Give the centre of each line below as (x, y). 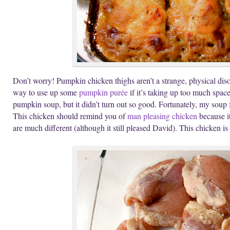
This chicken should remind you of (70, 116)
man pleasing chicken (162, 116)
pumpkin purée (103, 92)
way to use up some (46, 92)
